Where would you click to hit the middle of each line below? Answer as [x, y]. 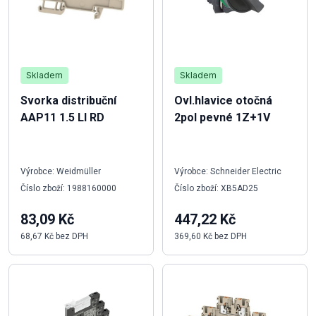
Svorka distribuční [68, 100]
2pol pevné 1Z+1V [222, 117]
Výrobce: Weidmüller [61, 171]
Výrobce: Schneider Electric [228, 171]
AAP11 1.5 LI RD [62, 117]
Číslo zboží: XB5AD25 [216, 188]
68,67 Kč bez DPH [54, 236]
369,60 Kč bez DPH [211, 236]
